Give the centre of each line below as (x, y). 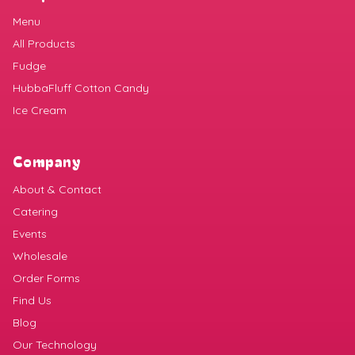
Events (30, 234)
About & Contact (57, 190)
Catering (35, 212)
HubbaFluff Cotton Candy (81, 88)
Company (47, 161)
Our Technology (55, 345)
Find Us (32, 301)
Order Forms (46, 279)
